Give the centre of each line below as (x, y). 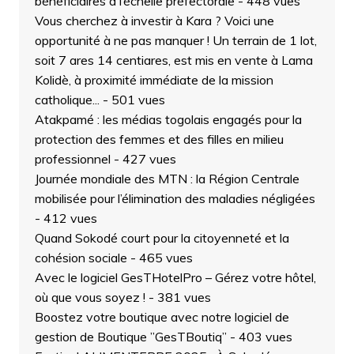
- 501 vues (132, 100)
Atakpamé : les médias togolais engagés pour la (168, 120)
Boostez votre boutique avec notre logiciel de (162, 317)
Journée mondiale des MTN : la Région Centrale (167, 179)
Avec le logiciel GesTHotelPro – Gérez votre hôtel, (175, 278)
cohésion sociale (81, 258)
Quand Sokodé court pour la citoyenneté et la (162, 238)
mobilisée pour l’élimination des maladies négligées (175, 199)
